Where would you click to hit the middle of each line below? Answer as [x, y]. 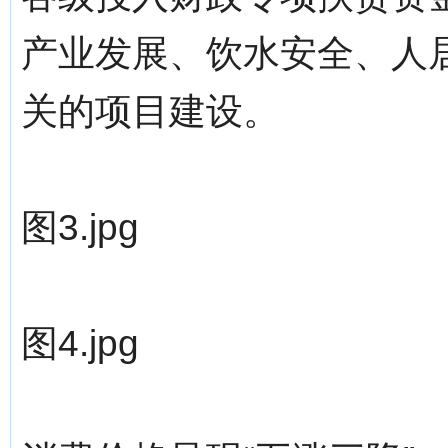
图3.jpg [80, 227]
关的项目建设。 [150, 111]
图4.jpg [80, 343]
